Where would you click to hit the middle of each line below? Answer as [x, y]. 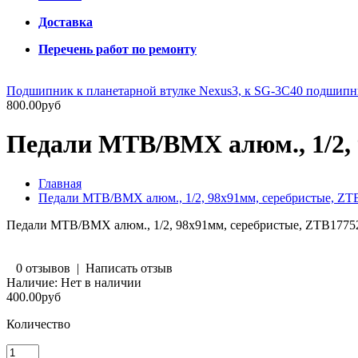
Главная [60, 183]
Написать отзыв [129, 268]
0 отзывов [43, 268]
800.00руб [34, 105]
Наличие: [32, 282]
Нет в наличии [99, 282]
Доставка [66, 22]
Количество [38, 324]
